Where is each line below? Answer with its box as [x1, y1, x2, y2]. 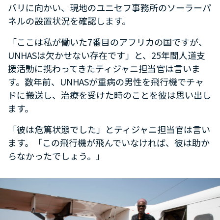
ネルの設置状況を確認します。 [8, 14, 131, 27]
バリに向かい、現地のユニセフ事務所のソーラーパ [8, 1, 211, 14]
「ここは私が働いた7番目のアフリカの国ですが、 [8, 35, 207, 49]
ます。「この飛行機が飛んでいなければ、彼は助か [8, 136, 210, 149]
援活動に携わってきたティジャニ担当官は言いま [8, 62, 200, 75]
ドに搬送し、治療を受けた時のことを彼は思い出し [8, 88, 211, 102]
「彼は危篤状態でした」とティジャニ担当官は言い [8, 123, 210, 136]
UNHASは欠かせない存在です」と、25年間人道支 [8, 49, 205, 62]
